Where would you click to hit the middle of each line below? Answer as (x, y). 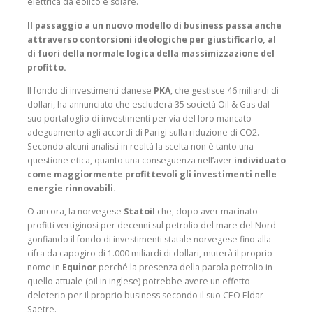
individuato (260, 160)
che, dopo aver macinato (206, 211)
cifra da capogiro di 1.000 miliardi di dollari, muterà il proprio (150, 253)
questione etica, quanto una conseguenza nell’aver (131, 160)
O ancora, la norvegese (75, 211)
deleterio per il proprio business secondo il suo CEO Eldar (145, 295)
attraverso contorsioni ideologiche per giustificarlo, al (152, 39)
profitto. (47, 67)
